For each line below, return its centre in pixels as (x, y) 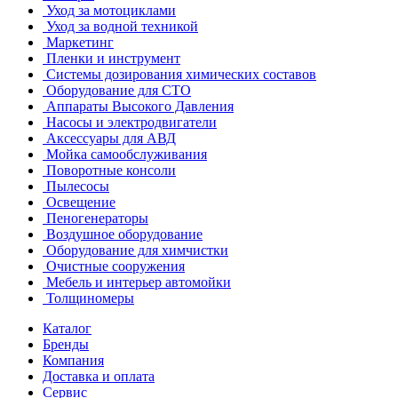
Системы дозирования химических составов (181, 74)
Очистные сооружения (115, 266)
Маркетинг (80, 42)
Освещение (81, 202)
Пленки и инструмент (113, 58)
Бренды (66, 344)
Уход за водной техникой (122, 26)
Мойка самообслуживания (127, 154)
